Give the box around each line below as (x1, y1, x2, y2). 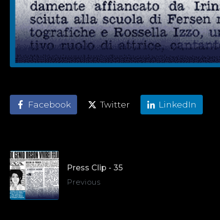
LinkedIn (159, 99, 197, 110)
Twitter (100, 99, 130, 110)
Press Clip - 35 (67, 163, 123, 173)
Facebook (28, 99, 71, 110)
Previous (67, 177, 100, 187)
